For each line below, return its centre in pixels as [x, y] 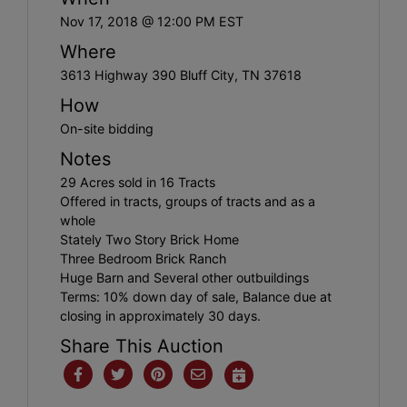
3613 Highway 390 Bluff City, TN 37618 [181, 74]
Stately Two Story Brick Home [149, 239]
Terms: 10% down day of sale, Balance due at [196, 296]
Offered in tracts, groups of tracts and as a [188, 201]
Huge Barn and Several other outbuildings [184, 277]
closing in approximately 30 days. [160, 315]
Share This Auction [142, 346]
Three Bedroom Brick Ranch [143, 258]
